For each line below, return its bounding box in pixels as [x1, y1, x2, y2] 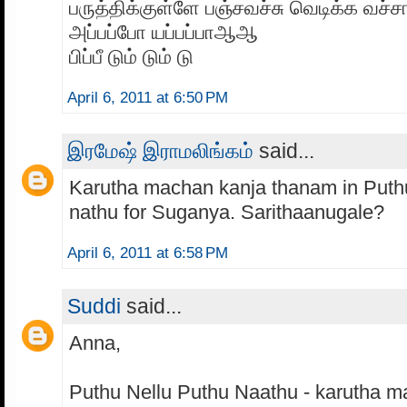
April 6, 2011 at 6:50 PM [67, 88, 228, 106]
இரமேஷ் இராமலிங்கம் [67, 138, 253, 163]
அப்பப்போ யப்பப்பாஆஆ [69, 20, 258, 44]
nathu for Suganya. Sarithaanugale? [69, 200, 384, 223]
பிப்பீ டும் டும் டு [69, 45, 194, 68]
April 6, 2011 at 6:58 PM [67, 243, 228, 262]
